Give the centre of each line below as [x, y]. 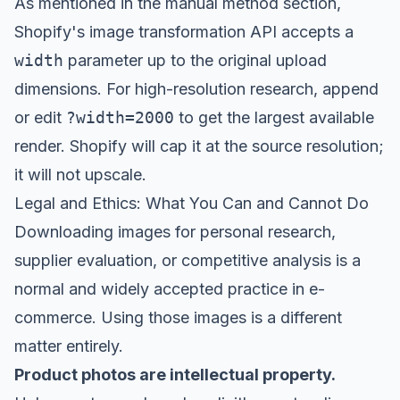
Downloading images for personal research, [175, 232]
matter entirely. [69, 346]
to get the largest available [274, 117]
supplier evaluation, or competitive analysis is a [187, 260]
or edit [40, 117]
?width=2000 [120, 117]
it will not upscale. [80, 175]
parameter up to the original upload [195, 60]
